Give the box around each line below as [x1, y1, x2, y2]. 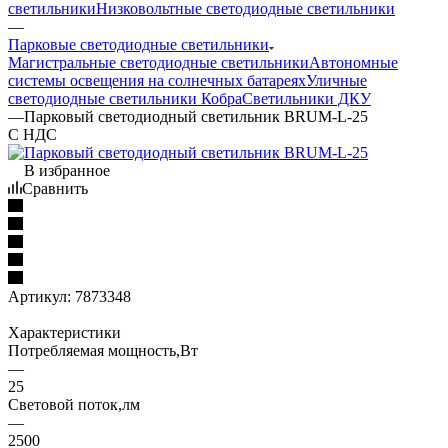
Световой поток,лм [8, 395, 140, 413]
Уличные [306, 71, 367, 89]
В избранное [24, 161, 110, 179]
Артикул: [8, 287, 71, 305]
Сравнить [22, 179, 88, 197]
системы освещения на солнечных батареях [8, 71, 306, 89]
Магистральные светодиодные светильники [8, 53, 309, 71]
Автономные [309, 53, 398, 71]
